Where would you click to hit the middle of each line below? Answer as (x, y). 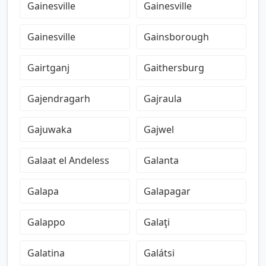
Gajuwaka (50, 129)
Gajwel (159, 129)
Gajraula (163, 99)
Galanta (161, 160)
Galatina (46, 253)
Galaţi (157, 222)
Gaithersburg (174, 68)
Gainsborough (176, 37)
